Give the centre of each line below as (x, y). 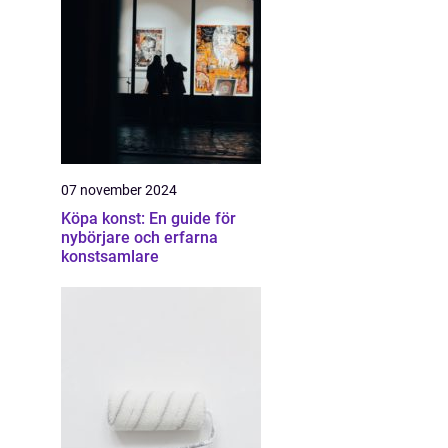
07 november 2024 (119, 190)
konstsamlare (110, 256)
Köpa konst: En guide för (148, 218)
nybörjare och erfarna (139, 237)
